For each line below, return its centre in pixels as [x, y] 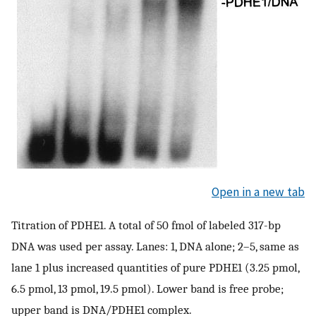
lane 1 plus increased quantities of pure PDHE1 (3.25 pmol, [155, 268]
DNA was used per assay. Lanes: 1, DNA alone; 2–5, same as [155, 247]
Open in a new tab [258, 192]
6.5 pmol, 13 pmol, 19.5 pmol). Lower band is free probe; [147, 289]
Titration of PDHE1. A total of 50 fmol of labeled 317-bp [146, 225]
